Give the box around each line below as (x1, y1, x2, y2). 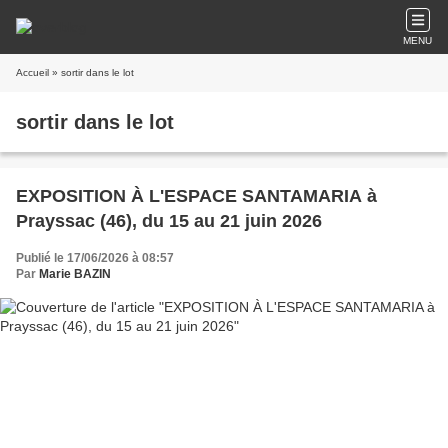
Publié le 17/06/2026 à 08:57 (16, 251, 174, 265)
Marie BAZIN (39, 267, 111, 281)
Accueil (16, 67, 49, 78)
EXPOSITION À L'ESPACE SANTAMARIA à (16, 186, 377, 206)
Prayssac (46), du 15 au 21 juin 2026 (16, 211, 322, 231)
